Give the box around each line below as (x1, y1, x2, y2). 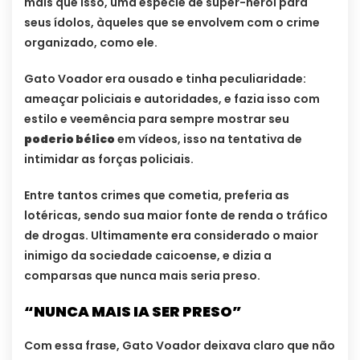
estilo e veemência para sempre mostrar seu (24, 110, 289, 127)
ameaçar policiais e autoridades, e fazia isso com (24, 90, 320, 107)
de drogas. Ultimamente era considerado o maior (24, 227, 318, 243)
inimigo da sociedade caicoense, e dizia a (24, 247, 272, 264)
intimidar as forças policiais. (24, 150, 194, 167)
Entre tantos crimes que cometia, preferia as (24, 186, 289, 203)
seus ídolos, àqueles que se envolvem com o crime (24, 14, 320, 31)
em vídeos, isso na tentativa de (115, 130, 302, 147)
